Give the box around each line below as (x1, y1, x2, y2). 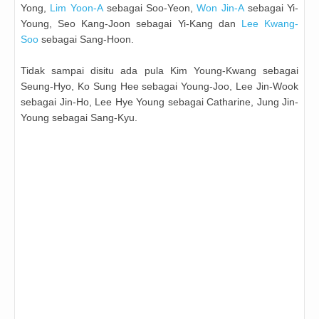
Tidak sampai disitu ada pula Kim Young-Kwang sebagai (21, 65, 298, 77)
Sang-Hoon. (77, 33, 134, 46)
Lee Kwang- (241, 18, 299, 30)
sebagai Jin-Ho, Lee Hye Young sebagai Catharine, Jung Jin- (21, 96, 298, 108)
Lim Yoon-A (50, 2, 103, 14)
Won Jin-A (197, 2, 244, 14)
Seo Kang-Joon (58, 18, 137, 30)
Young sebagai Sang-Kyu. (21, 112, 137, 124)
